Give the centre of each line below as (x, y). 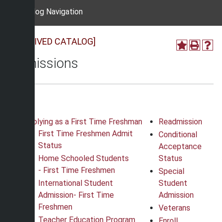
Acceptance (180, 146)
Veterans (174, 208)
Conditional (178, 135)
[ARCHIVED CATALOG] (52, 41)
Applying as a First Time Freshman (83, 122)
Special (171, 171)
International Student (76, 183)
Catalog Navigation (50, 12)
